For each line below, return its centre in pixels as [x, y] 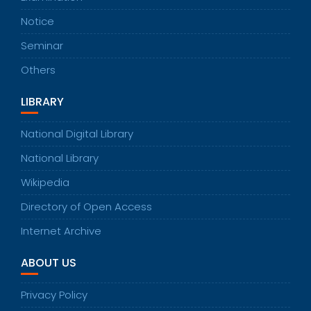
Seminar [42, 46]
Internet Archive [61, 231]
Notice [37, 22]
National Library [60, 158]
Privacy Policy [54, 295]
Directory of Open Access [86, 207]
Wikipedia [45, 183]
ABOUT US [49, 263]
